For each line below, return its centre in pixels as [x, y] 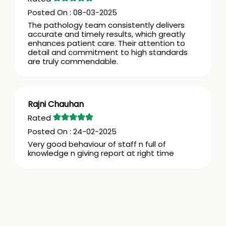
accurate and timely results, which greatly [106, 34]
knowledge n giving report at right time [101, 153]
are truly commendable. [73, 62]
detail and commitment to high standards [108, 52]
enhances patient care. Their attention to [106, 43]
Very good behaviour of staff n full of [97, 144]
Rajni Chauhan [56, 104]
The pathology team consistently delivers [106, 25]
